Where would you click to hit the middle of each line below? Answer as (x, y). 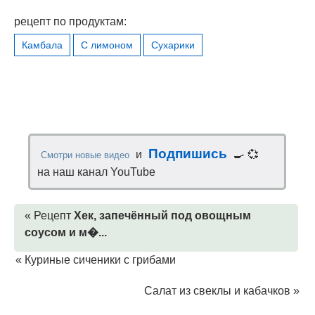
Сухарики (173, 45)
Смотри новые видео (85, 155)
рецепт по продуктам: (70, 21)
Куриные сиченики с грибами (100, 259)
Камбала (42, 45)
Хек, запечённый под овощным (162, 215)
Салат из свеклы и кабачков (217, 290)
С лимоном (107, 45)
